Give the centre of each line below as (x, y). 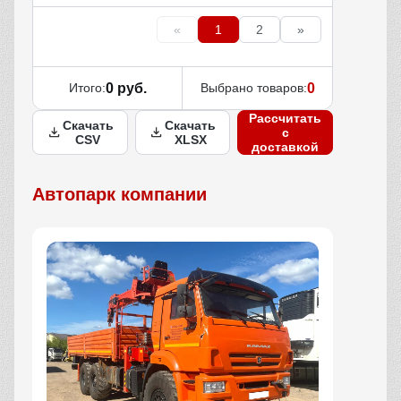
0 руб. (126, 88)
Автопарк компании (119, 194)
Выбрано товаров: (253, 88)
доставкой (286, 147)
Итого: (87, 88)
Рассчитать (286, 118)
